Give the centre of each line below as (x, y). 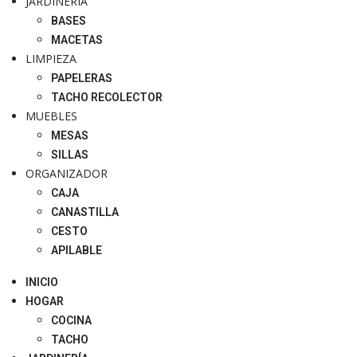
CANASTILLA (85, 212)
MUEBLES (51, 116)
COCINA (71, 321)
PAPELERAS (82, 78)
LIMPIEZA (51, 59)
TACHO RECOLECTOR (107, 98)
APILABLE (76, 251)
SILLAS (70, 155)
